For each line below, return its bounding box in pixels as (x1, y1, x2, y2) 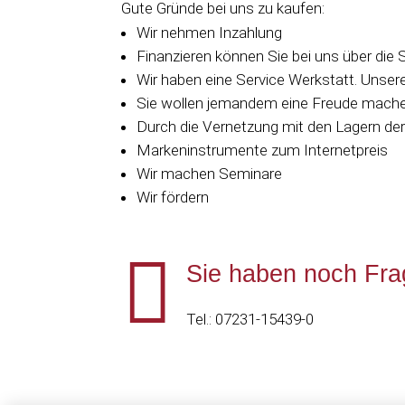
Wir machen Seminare (137, 165, 283, 184)
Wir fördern (137, 188, 210, 207)
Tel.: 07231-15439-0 (185, 309, 314, 328)
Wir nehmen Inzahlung (137, 24, 283, 42)
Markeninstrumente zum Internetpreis (137, 141, 389, 160)
